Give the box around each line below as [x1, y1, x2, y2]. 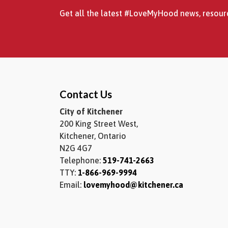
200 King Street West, [60, 119, 138, 129]
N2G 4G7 [60, 144, 92, 153]
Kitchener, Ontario [60, 131, 126, 141]
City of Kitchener [60, 107, 123, 117]
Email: [60, 180, 83, 190]
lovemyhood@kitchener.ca [83, 180, 183, 190]
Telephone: [60, 156, 103, 165]
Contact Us [60, 88, 112, 101]
